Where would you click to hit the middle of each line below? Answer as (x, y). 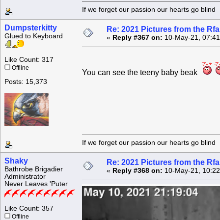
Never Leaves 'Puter (36, 184)
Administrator (25, 177)
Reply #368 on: (137, 171)
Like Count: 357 (29, 209)
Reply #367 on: (137, 38)
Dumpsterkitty (31, 28)
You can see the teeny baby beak (142, 73)
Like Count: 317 (29, 60)
